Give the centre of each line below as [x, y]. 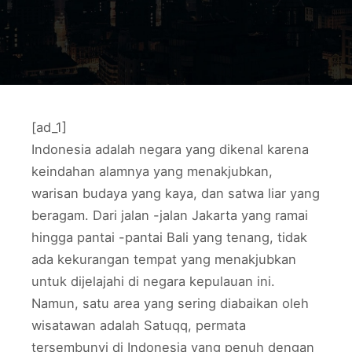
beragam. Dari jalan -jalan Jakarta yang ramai [170, 215]
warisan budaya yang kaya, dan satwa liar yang [176, 193]
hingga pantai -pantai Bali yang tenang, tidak [169, 237]
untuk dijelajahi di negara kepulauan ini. [153, 281]
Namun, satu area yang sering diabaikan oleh [170, 303]
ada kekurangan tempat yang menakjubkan [164, 259]
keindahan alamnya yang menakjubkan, [152, 171]
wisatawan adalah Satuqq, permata [139, 325]
